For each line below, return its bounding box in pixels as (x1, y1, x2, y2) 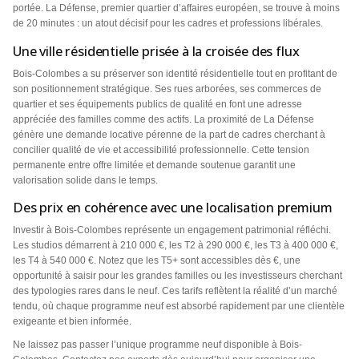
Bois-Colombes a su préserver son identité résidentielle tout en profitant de (13, 67, 337, 79)
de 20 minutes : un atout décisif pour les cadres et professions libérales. (13, 17, 323, 29)
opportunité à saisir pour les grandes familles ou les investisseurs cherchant (13, 270, 342, 282)
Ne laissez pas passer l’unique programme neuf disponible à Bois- (13, 339, 302, 351)
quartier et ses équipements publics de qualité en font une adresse (13, 98, 302, 110)
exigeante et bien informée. (13, 316, 131, 328)
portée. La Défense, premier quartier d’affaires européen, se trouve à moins (13, 2, 340, 14)
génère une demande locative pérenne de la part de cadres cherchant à (13, 128, 325, 140)
